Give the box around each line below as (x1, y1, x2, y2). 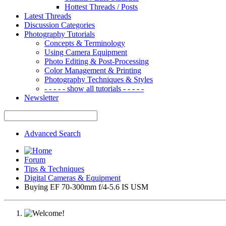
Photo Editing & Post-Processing (44, 56, 149, 66)
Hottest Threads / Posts (65, 2, 138, 11)
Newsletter (24, 93, 59, 102)
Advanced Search (24, 129, 81, 138)
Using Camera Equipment (44, 47, 127, 56)
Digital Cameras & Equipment (24, 173, 121, 182)
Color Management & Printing (44, 66, 141, 75)
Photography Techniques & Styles (44, 75, 153, 84)
